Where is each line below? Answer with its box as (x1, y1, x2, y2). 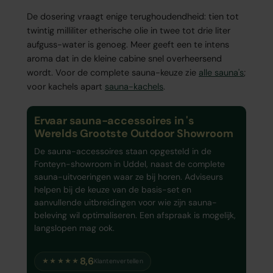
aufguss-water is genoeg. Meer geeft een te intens (27, 39, 229, 51)
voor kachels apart (27, 81, 105, 93)
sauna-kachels (105, 81, 163, 93)
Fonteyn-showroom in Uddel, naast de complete (34, 158, 225, 170)
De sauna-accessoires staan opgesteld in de (34, 146, 211, 157)
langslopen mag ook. (34, 222, 115, 234)
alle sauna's (199, 67, 244, 79)
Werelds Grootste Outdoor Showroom (34, 126, 233, 141)
